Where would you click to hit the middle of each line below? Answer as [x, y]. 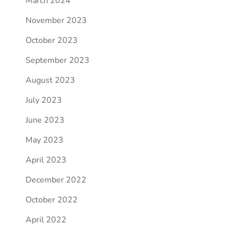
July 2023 [43, 100]
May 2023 [44, 140]
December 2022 [56, 180]
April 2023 [46, 160]
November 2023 [56, 20]
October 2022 [51, 200]
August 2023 [50, 80]
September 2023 [57, 60]
